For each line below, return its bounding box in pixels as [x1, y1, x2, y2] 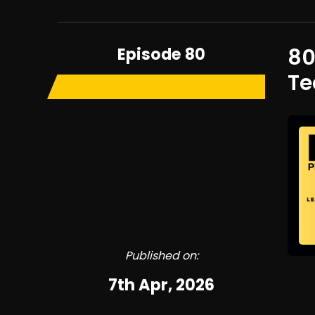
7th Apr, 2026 [108, 274, 215, 296]
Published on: [124, 247, 198, 264]
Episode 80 [117, 43, 206, 65]
